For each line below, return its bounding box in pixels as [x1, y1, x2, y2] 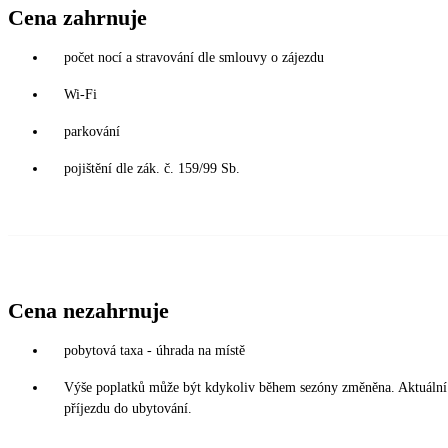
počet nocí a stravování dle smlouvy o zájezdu [64, 50, 324, 66]
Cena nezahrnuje [8, 298, 169, 324]
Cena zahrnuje [8, 5, 147, 31]
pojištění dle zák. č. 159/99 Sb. [64, 161, 240, 177]
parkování [64, 124, 120, 140]
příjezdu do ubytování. [64, 401, 192, 417]
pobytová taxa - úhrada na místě [64, 343, 245, 359]
